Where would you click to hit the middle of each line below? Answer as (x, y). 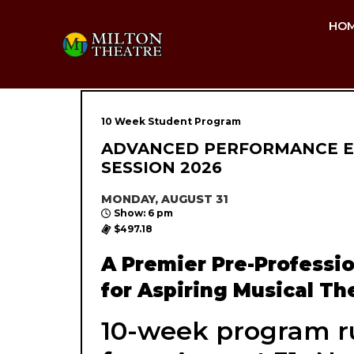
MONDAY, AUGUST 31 (165, 199)
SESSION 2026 (162, 168)
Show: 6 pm (143, 213)
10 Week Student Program (171, 121)
